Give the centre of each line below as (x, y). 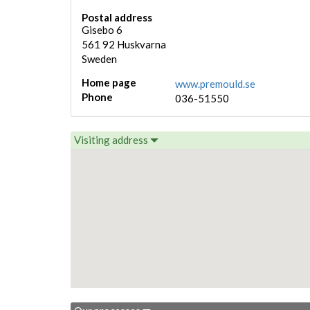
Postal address (117, 17)
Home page (109, 82)
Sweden (99, 59)
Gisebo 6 (102, 30)
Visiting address (112, 140)
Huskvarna (142, 44)
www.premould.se (215, 84)
